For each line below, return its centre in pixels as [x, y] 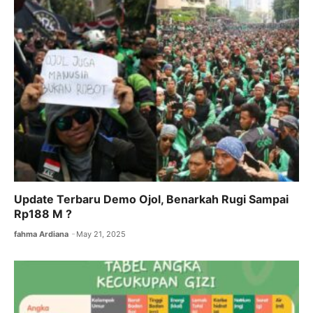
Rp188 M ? [43, 214]
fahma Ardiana [41, 234]
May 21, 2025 [101, 234]
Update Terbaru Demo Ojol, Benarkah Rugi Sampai [151, 199]
